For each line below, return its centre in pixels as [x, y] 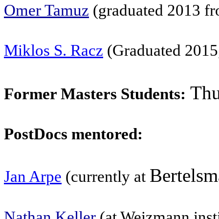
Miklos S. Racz [54, 50]
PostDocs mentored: [73, 134]
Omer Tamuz [46, 10]
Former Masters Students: [95, 94]
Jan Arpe [33, 177]
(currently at [106, 177]
